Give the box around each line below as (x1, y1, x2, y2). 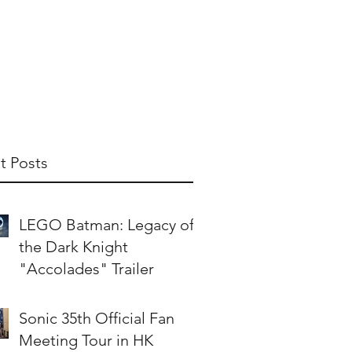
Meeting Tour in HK (19, 331, 153, 350)
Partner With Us (163, 35, 245, 49)
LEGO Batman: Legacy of (19, 215, 194, 234)
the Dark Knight (19, 237, 128, 256)
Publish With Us (57, 35, 137, 49)
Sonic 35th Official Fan (19, 309, 174, 328)
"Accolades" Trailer (19, 259, 154, 278)
